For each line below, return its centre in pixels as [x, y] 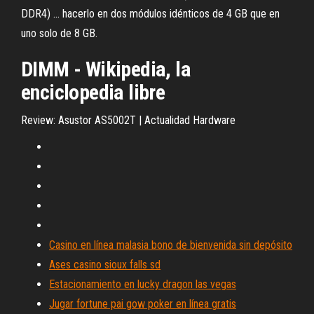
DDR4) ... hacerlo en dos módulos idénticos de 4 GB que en [150, 14]
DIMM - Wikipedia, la [106, 69]
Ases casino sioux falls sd [105, 265]
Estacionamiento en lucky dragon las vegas [143, 284]
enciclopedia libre [93, 92]
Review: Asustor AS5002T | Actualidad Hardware [128, 120]
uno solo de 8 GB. [59, 33]
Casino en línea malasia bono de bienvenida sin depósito [171, 245]
